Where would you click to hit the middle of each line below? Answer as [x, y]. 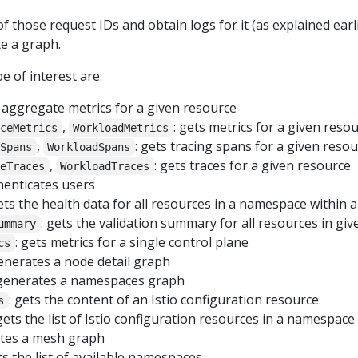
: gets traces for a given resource [252, 166]
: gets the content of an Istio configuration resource [163, 300]
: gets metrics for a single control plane [131, 243]
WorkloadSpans [89, 147]
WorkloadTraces [105, 167]
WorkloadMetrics [121, 128]
